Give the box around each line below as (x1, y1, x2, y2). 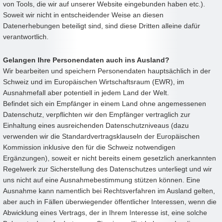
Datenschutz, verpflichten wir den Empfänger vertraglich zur (3, 110, 190, 118)
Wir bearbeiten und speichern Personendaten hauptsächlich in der (3, 66, 211, 75)
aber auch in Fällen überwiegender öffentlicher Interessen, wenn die (3, 197, 217, 206)
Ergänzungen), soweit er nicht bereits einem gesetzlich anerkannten (3, 154, 216, 162)
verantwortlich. (3, 33, 49, 41)
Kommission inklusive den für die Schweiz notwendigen (3, 143, 175, 151)
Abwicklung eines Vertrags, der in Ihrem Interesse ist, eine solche (3, 208, 207, 217)
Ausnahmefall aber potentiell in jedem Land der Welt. (3, 88, 169, 97)
